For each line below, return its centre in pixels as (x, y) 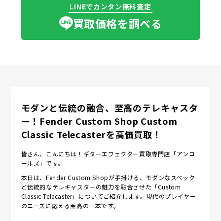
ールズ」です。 (42, 163)
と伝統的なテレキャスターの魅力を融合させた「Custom (101, 186)
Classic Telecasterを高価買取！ (92, 134)
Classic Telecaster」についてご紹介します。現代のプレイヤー (109, 196)
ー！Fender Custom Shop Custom (99, 121)
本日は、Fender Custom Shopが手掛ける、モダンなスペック (108, 177)
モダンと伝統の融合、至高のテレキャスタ (110, 108)
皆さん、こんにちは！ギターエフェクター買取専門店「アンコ (108, 153)
